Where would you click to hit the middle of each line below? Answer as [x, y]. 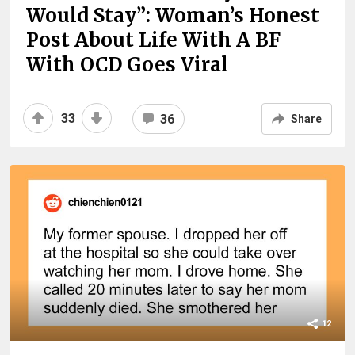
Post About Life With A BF [154, 40]
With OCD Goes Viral [128, 65]
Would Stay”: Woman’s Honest [173, 16]
